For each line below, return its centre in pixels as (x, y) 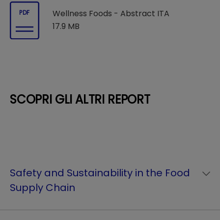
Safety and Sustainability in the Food (100, 173)
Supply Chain (42, 187)
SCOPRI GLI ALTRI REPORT (80, 99)
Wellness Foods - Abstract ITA (111, 14)
